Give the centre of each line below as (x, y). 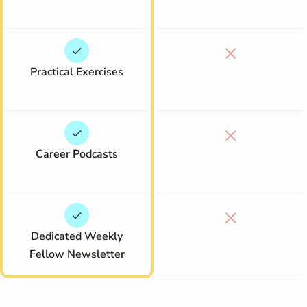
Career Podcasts (77, 154)
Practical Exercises (77, 72)
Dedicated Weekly (77, 236)
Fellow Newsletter (77, 254)
